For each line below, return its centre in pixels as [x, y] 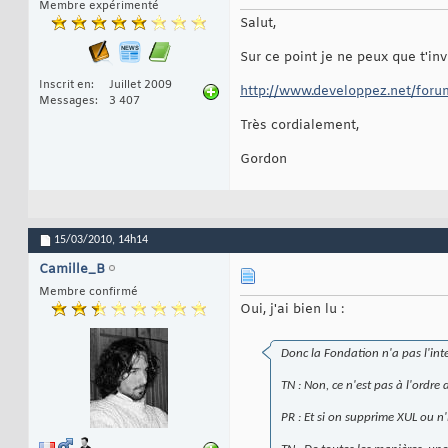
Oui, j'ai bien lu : [292, 309]
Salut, [258, 23]
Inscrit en [65, 84]
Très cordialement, [299, 125]
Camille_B [72, 269]
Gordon [263, 159]
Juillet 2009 [140, 84]
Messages [67, 100]
